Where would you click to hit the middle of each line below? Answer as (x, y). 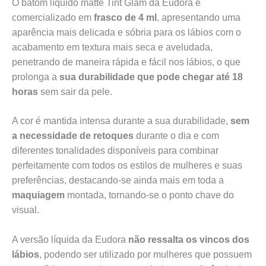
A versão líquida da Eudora (70, 240)
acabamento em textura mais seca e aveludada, (112, 47)
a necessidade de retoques (73, 136)
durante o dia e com (176, 136)
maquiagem (38, 195)
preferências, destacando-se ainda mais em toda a (118, 180)
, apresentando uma (199, 17)
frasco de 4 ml (124, 17)
